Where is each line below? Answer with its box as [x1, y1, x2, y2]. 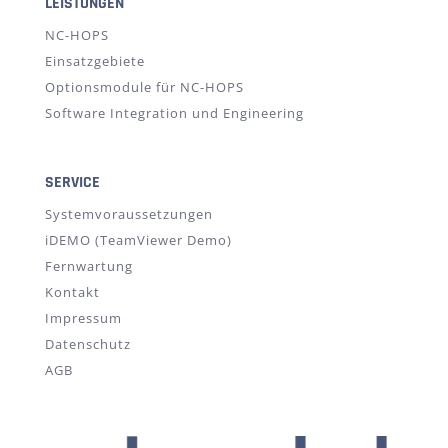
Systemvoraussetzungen [44, 204, 213, 223]
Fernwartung [44, 256, 133, 275]
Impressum [44, 308, 122, 327]
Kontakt [44, 282, 100, 301]
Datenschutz [44, 334, 131, 353]
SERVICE [44, 171, 100, 193]
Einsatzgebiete [44, 51, 145, 70]
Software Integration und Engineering [44, 103, 304, 122]
